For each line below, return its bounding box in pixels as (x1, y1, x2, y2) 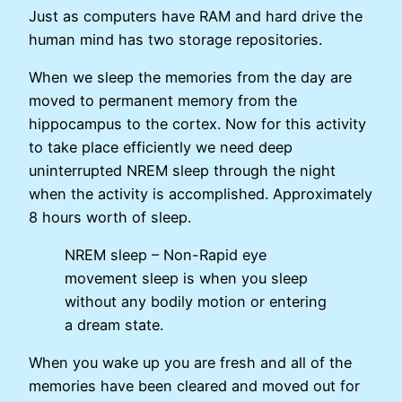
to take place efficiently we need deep (29, 137, 293, 156)
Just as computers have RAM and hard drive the (29, 6, 363, 25)
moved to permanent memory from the (29, 91, 297, 109)
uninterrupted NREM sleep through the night (29, 161, 336, 179)
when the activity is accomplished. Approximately (29, 184, 372, 203)
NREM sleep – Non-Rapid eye (65, 246, 267, 265)
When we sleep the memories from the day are (29, 67, 352, 86)
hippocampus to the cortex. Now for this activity (29, 114, 366, 133)
